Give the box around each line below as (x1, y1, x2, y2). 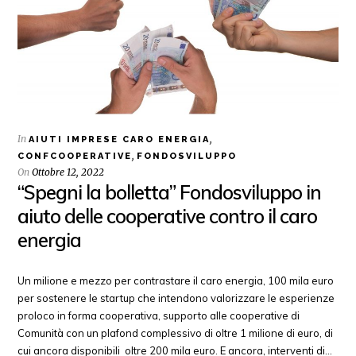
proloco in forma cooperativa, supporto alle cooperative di (17, 309, 300, 323)
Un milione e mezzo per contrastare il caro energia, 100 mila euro (17, 274, 335, 288)
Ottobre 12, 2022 (32, 166, 105, 179)
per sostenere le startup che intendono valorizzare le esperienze (17, 292, 335, 305)
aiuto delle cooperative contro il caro (17, 204, 318, 229)
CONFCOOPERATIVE (17, 151, 133, 162)
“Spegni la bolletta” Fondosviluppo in (17, 180, 322, 205)
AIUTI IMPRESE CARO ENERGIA (29, 134, 211, 145)
